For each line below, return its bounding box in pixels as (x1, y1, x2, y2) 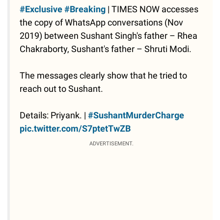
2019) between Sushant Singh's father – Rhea (20, 30, 197, 41)
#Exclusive (20, 4, 62, 15)
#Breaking (64, 4, 106, 15)
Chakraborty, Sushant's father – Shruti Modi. (20, 44, 192, 55)
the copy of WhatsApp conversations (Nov (20, 17, 183, 28)
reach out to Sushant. (20, 83, 103, 94)
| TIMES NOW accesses (106, 4, 198, 15)
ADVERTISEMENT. (89, 140, 134, 147)
